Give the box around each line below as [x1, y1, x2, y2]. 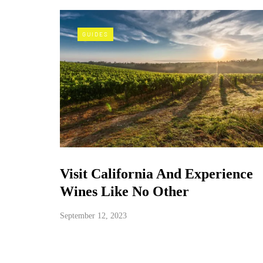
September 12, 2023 [60, 211, 127, 220]
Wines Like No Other [60, 183, 189, 199]
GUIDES [82, 31, 109, 38]
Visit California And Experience [60, 166, 253, 181]
